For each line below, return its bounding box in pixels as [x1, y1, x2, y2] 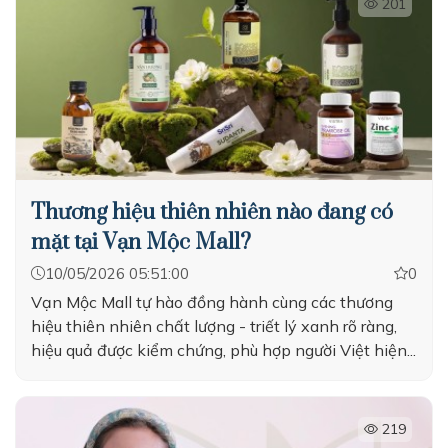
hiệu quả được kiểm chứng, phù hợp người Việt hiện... [31, 340, 416, 360]
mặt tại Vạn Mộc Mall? [31, 229, 251, 256]
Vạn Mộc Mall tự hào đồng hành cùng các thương [31, 292, 393, 312]
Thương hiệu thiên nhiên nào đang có [31, 199, 393, 226]
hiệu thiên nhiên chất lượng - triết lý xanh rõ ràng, [31, 316, 397, 336]
